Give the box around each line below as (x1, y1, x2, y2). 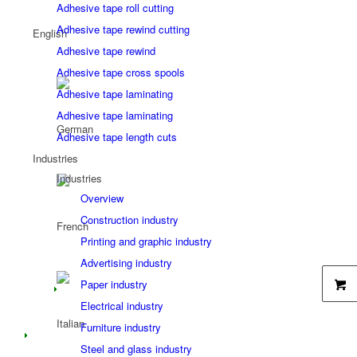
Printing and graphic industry (80, 233, 212, 249)
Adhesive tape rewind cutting (56, 22, 190, 37)
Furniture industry (80, 320, 161, 335)
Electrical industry (80, 298, 163, 313)
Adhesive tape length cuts (56, 129, 177, 144)
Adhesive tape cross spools (56, 65, 185, 80)
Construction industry (80, 212, 178, 227)
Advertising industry (80, 255, 172, 270)
